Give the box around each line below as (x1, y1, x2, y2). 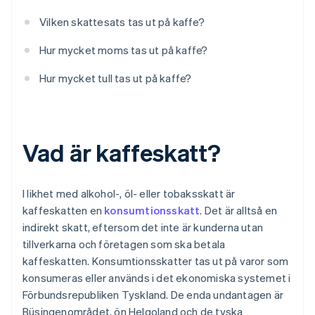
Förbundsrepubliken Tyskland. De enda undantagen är (22, 288, 284, 302)
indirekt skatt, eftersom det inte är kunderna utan (22, 220, 264, 235)
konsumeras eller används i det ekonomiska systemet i (22, 271, 291, 285)
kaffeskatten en (22, 203, 105, 218)
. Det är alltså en (200, 203, 278, 218)
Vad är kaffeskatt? (22, 137, 221, 168)
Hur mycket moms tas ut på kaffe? (39, 43, 208, 58)
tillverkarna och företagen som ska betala (22, 237, 226, 252)
